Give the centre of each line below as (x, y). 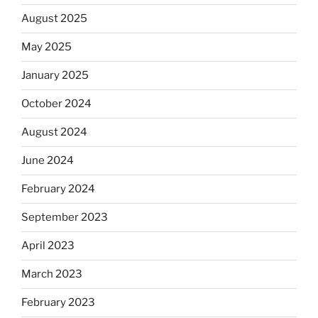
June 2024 (48, 161)
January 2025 (55, 76)
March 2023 (52, 274)
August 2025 (54, 19)
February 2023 (58, 303)
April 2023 (48, 246)
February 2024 (58, 189)
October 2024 (56, 104)
